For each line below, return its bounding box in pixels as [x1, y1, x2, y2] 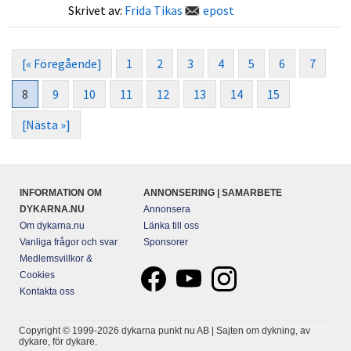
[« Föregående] [22, 56, 102, 71]
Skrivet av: [68, 2, 125, 18]
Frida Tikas [125, 2, 183, 18]
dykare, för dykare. [19, 336, 97, 347]
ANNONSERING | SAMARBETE [143, 187, 282, 198]
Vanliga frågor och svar [20, 237, 118, 248]
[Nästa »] [22, 117, 71, 132]
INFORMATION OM [20, 187, 102, 198]
